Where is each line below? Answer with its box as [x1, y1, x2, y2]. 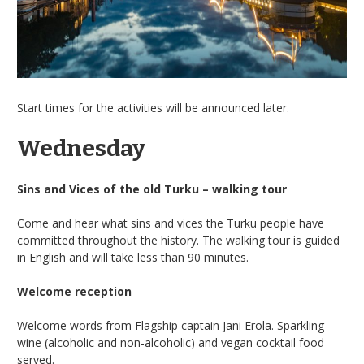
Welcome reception [17, 283, 132, 299]
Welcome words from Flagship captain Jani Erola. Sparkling [17, 317, 324, 333]
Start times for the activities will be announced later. [17, 99, 289, 115]
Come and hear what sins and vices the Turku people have [17, 214, 324, 231]
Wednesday [17, 134, 145, 162]
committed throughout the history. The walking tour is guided [17, 232, 340, 248]
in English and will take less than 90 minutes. [17, 249, 249, 265]
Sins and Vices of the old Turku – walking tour [17, 180, 287, 197]
